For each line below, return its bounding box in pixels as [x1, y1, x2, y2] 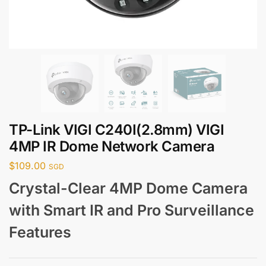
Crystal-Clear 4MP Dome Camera [9, 179, 248, 197]
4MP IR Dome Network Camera [9, 138, 214, 155]
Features [9, 223, 71, 241]
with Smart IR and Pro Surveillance [9, 201, 254, 219]
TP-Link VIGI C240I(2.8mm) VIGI [9, 121, 224, 138]
